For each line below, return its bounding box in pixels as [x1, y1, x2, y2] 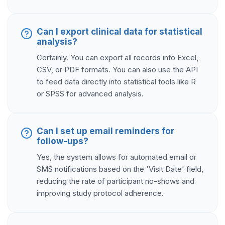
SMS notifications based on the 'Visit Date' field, [37, 164, 203, 174]
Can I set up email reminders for [37, 126, 174, 137]
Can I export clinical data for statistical [37, 27, 202, 37]
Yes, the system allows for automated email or [37, 152, 196, 162]
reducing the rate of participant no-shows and [37, 176, 194, 186]
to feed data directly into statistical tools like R [37, 77, 196, 87]
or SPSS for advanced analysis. [37, 89, 144, 99]
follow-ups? [37, 136, 88, 147]
